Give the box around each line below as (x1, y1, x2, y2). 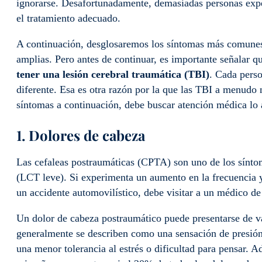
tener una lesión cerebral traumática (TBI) (16, 68, 209, 81)
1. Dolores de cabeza (16, 126, 145, 145)
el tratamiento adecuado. (16, 12, 120, 25)
